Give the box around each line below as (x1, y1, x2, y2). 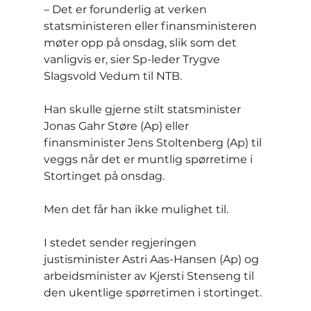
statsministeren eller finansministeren (43, 19, 260, 33)
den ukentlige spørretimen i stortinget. (43, 286, 262, 300)
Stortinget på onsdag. (43, 169, 165, 183)
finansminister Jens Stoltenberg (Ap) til (43, 136, 264, 150)
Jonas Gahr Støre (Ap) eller (43, 119, 192, 133)
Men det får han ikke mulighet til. (43, 203, 228, 217)
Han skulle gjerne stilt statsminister (43, 103, 244, 117)
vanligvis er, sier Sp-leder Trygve (43, 53, 223, 67)
